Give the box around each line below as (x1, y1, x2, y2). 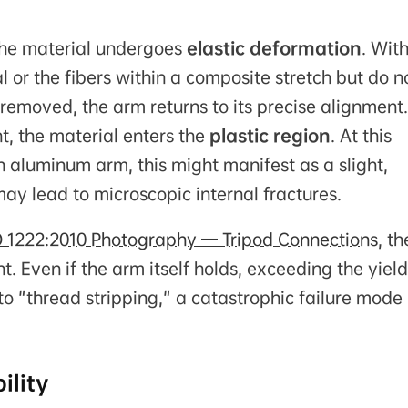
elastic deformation (187, 37, 362, 60)
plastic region (209, 125, 331, 148)
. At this (331, 125, 392, 148)
